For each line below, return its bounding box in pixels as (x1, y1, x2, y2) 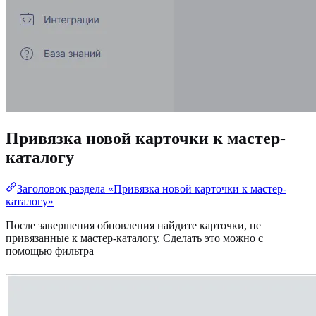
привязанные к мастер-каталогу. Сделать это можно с (6, 232, 263, 245)
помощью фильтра (6, 245, 94, 257)
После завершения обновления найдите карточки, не (6, 219, 261, 232)
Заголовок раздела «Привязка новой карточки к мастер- (17, 183, 286, 195)
